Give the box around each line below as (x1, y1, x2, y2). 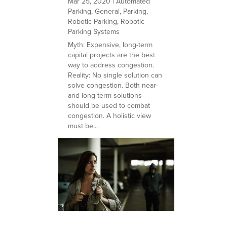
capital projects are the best (68, 49, 156, 60)
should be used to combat (68, 100, 150, 111)
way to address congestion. (68, 59, 155, 70)
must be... (68, 120, 98, 131)
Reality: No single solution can (68, 69, 163, 81)
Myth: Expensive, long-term (68, 39, 153, 50)
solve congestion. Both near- (68, 80, 159, 91)
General (95, 6, 120, 17)
